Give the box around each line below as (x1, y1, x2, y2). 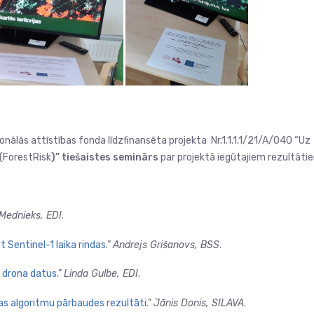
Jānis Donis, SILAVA (153, 296, 244, 309)
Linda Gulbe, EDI (64, 268, 138, 280)
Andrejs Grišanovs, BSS (113, 238, 219, 251)
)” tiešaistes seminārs (51, 151, 158, 164)
